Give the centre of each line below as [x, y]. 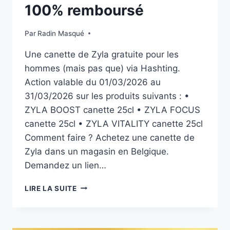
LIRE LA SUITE [51, 188]
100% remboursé [84, 11]
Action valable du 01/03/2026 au [93, 82]
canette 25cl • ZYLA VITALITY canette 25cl [114, 123]
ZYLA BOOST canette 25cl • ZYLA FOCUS [112, 110]
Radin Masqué [61, 33]
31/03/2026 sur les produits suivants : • [107, 96]
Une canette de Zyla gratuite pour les [102, 54]
